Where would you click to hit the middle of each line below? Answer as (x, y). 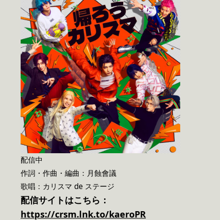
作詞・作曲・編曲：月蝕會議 (69, 173)
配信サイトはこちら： (65, 200)
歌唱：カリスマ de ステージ (68, 186)
